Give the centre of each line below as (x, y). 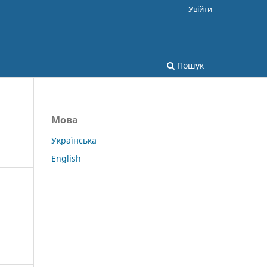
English (66, 158)
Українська (74, 140)
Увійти (200, 9)
